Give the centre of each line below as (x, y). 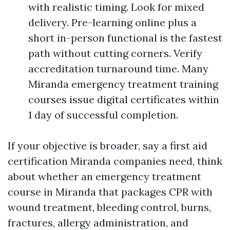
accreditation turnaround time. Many (118, 69)
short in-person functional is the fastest (125, 38)
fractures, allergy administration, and (98, 223)
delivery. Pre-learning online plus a (112, 22)
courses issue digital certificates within (124, 99)
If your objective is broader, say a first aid (108, 146)
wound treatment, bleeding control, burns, (109, 207)
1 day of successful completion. (103, 115)
